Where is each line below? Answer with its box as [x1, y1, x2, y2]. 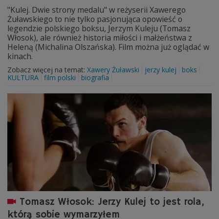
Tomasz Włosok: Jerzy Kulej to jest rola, [20, 196, 204, 208]
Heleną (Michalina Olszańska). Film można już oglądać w [7, 42, 209, 52]
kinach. [7, 51, 35, 62]
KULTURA [7, 73, 39, 82]
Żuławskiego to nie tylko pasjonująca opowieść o [7, 14, 182, 24]
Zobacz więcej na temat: [7, 65, 87, 74]
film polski [44, 73, 76, 82]
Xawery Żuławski [87, 65, 139, 74]
